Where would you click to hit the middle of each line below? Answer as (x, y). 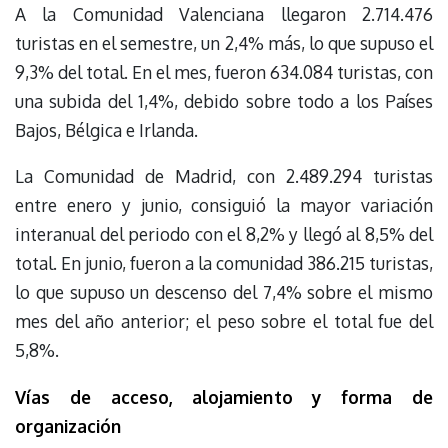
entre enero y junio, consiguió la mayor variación (224, 205)
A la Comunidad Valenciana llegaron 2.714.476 (224, 14)
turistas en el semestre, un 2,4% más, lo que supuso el (224, 43)
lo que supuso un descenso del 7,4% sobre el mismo (224, 292)
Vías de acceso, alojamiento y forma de (224, 396)
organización (68, 425)
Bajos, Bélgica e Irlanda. (106, 130)
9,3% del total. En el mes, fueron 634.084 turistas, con (224, 72)
